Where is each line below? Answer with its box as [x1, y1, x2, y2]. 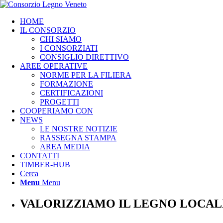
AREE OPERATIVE [20, 62, 88, 70]
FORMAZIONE [40, 80, 93, 88]
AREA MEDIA [40, 142, 90, 151]
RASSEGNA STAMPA [40, 133, 116, 142]
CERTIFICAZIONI [40, 89, 103, 97]
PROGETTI [40, 98, 79, 106]
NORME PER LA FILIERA [40, 71, 131, 79]
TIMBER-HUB [20, 160, 70, 169]
